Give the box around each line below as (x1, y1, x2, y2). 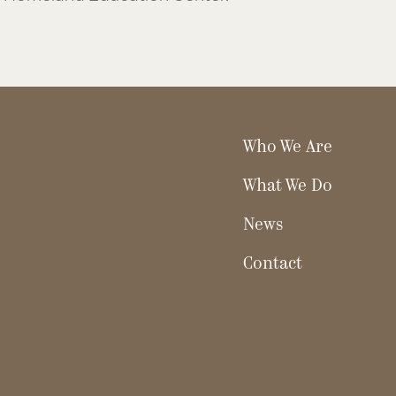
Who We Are (243, 140, 333, 157)
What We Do (243, 179, 333, 196)
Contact (243, 256, 303, 274)
